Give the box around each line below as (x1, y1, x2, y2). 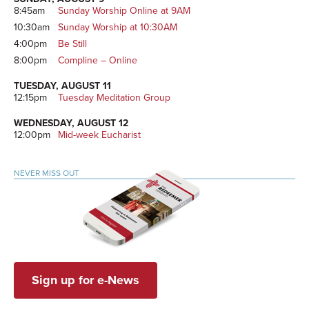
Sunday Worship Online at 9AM (58, 5, 190, 17)
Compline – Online (58, 54, 137, 67)
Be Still (58, 38, 87, 50)
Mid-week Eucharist (58, 128, 141, 141)
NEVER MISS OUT (14, 168, 79, 178)
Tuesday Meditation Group (58, 92, 170, 104)
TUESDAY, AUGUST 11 (14, 80, 111, 92)
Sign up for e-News (31, 272, 139, 288)
